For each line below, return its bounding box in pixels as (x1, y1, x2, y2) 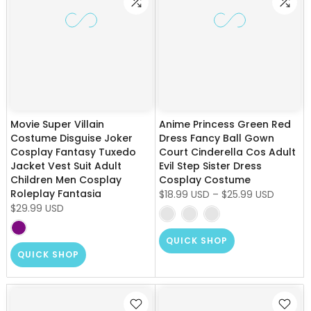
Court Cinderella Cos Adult (159, 144, 296, 159)
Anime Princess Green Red (159, 117, 291, 131)
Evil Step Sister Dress (159, 158, 262, 173)
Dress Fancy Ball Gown (159, 131, 274, 145)
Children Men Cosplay (10, 172, 121, 187)
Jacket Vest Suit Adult (10, 158, 121, 173)
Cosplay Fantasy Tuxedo (10, 144, 136, 159)
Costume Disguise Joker (10, 131, 133, 145)
